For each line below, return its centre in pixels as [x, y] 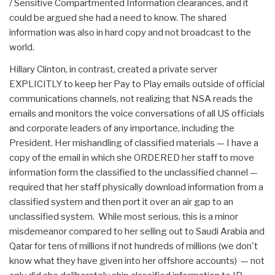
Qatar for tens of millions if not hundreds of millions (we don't [134, 246]
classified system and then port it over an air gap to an [121, 202]
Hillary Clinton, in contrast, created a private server [113, 69]
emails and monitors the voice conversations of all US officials [137, 113]
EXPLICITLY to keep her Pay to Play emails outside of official [137, 84]
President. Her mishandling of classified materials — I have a [134, 143]
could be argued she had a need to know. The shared [118, 17]
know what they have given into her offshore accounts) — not [137, 261]
